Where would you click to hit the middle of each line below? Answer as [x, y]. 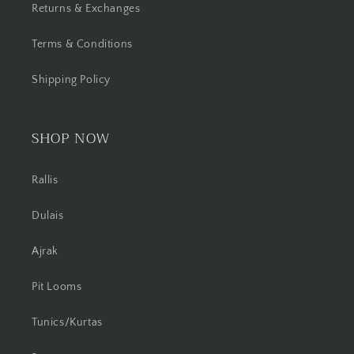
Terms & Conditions [82, 44]
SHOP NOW [71, 138]
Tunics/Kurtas [67, 322]
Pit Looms [57, 287]
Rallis [45, 180]
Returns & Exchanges [86, 9]
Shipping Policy [71, 80]
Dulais [48, 216]
